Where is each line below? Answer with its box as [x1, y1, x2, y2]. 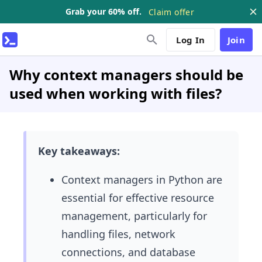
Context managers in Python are [61, 173, 222, 187]
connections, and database [61, 245, 195, 259]
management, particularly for [61, 209, 207, 223]
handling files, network [61, 227, 175, 241]
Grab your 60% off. [65, 6, 142, 17]
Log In [176, 33, 205, 46]
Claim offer [149, 6, 194, 18]
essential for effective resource [61, 191, 214, 205]
